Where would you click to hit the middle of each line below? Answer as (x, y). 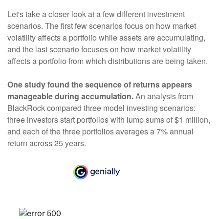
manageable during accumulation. (70, 96)
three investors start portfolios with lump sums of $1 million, (109, 120)
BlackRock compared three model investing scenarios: (101, 108)
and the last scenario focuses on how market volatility (99, 49)
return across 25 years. (47, 143)
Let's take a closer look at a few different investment (96, 14)
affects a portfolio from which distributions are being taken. (108, 61)
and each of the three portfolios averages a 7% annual (100, 131)
